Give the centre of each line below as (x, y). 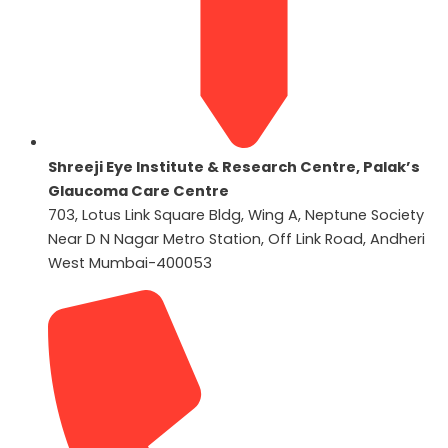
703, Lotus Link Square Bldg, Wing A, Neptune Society (236, 214)
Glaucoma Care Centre (138, 190)
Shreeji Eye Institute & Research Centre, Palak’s (234, 166)
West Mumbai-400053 (130, 262)
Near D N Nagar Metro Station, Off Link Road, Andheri (236, 238)
